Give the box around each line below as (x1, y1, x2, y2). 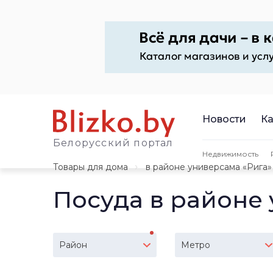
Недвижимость (202, 149, 258, 158)
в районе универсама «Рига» (146, 161, 272, 172)
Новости (202, 113, 246, 125)
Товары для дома (53, 161, 128, 172)
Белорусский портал (53, 137, 174, 149)
